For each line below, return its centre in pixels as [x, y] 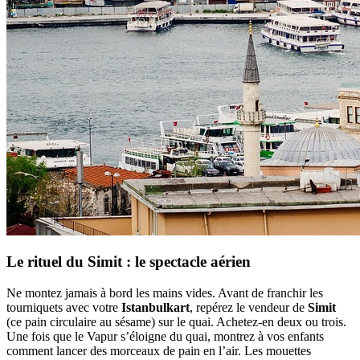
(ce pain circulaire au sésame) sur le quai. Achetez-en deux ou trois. [176, 322]
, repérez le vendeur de [249, 307]
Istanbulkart [155, 307]
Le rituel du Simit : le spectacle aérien [129, 262]
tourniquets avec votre [64, 307]
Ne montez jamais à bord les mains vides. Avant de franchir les [165, 293]
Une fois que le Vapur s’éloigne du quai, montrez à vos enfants [165, 336]
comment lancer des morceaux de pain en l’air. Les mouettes [159, 351]
